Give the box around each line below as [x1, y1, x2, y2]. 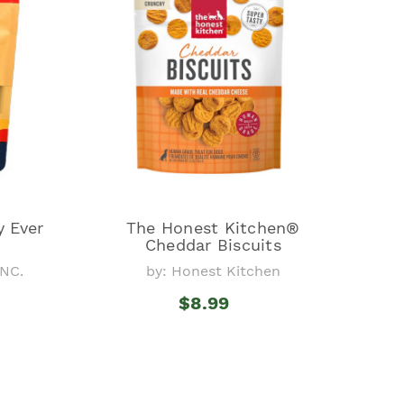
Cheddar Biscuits [144, 234, 281, 254]
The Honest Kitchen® [125, 217, 300, 237]
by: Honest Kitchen [145, 262, 280, 280]
